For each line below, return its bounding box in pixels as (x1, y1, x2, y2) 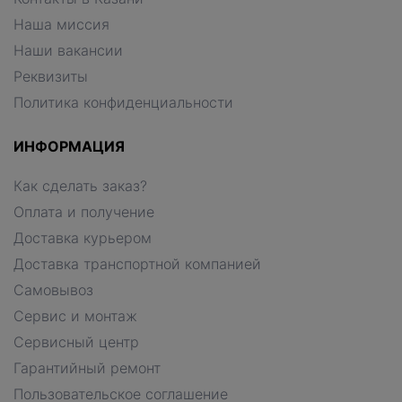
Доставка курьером (13, 229, 152, 248)
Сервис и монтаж (13, 307, 137, 326)
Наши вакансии (13, 41, 123, 60)
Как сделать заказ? (13, 177, 147, 196)
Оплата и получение (13, 203, 154, 222)
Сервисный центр (13, 333, 139, 352)
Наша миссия (13, 15, 109, 34)
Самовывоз (13, 281, 93, 300)
